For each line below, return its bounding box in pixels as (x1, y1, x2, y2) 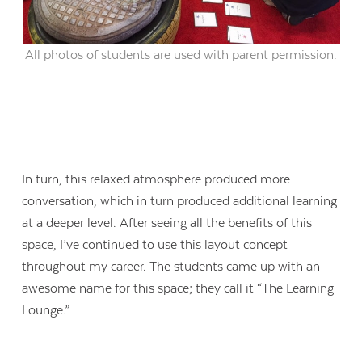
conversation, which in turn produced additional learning (22, 194, 338, 209)
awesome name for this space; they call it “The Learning (22, 281, 335, 297)
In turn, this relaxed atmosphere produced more (22, 172, 291, 187)
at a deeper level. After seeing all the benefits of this (22, 216, 313, 231)
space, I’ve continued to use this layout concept (22, 238, 288, 253)
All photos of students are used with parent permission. (25, 47, 337, 62)
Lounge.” (22, 303, 70, 318)
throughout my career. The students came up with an (22, 259, 321, 275)
